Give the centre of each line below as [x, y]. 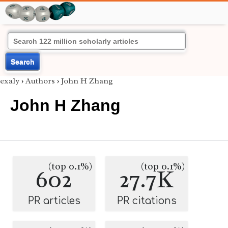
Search [23, 62]
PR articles [54, 201]
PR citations [147, 201]
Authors [40, 81]
